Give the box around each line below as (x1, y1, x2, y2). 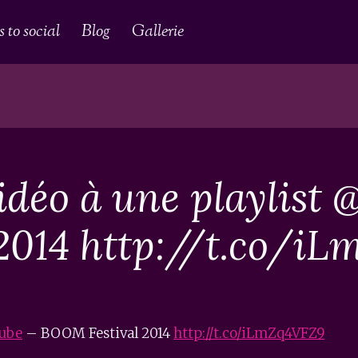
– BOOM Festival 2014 (22, 324, 173, 342)
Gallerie (132, 19, 185, 44)
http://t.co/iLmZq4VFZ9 (173, 324, 324, 342)
